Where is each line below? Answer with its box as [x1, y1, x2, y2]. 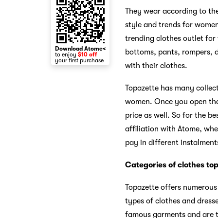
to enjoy [55, 51, 78, 58]
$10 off [78, 51, 97, 58]
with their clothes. [125, 61, 187, 70]
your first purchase [55, 57, 104, 64]
